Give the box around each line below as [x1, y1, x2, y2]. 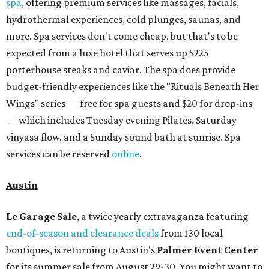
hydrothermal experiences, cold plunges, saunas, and [6, 13, 241, 26]
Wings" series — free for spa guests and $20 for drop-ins [6, 97, 252, 110]
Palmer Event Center [157, 244, 258, 256]
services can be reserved [6, 148, 112, 160]
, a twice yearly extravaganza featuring [77, 210, 249, 223]
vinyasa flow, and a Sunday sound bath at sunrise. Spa [6, 131, 241, 144]
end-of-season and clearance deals [6, 227, 159, 240]
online [112, 148, 139, 160]
